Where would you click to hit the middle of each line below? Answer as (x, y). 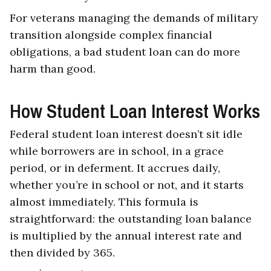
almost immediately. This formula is (104, 202)
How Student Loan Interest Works (135, 111)
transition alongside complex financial (111, 35)
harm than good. (54, 69)
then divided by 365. (64, 253)
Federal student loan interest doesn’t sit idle (126, 134)
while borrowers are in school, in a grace (117, 151)
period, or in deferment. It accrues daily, (115, 168)
